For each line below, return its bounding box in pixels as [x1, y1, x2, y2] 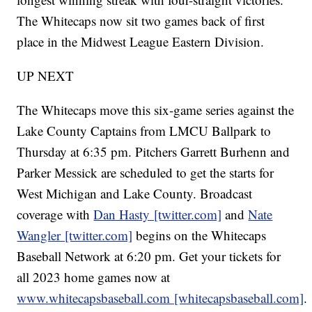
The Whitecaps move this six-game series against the [17, 101, 295, 119]
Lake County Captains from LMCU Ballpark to [17, 122, 272, 140]
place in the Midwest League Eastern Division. [17, 33, 265, 51]
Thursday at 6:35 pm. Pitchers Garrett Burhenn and [17, 143, 290, 161]
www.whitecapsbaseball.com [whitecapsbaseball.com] [17, 289, 304, 307]
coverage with [17, 205, 94, 224]
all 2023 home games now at [17, 268, 171, 286]
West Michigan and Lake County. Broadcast [17, 185, 253, 203]
